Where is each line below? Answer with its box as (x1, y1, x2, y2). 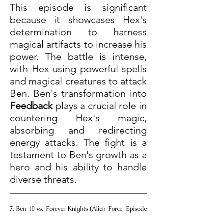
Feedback (10, 100, 53, 112)
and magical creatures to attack (10, 75, 147, 87)
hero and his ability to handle (10, 161, 147, 173)
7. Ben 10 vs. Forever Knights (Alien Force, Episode (10, 205, 147, 213)
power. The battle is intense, (10, 51, 147, 63)
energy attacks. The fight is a (10, 137, 147, 149)
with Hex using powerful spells (10, 63, 147, 75)
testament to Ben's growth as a (10, 149, 147, 161)
